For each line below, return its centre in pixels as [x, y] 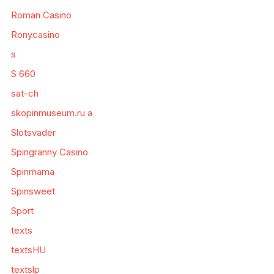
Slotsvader [33, 133]
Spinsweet [33, 191]
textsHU [28, 250]
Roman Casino [41, 15]
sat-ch [24, 94]
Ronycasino [35, 35]
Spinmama [32, 172]
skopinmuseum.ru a [51, 113]
